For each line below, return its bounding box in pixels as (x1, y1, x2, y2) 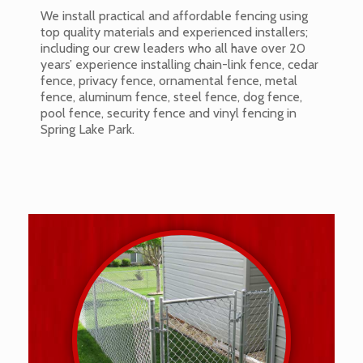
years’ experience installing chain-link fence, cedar (41, 57, 318, 73)
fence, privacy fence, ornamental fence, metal (41, 73, 297, 89)
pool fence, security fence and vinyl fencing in (41, 105, 297, 122)
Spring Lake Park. (41, 122, 135, 138)
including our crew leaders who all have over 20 (41, 41, 305, 57)
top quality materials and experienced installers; (41, 24, 308, 41)
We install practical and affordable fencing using (41, 8, 308, 24)
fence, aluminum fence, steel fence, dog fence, (41, 89, 302, 105)
